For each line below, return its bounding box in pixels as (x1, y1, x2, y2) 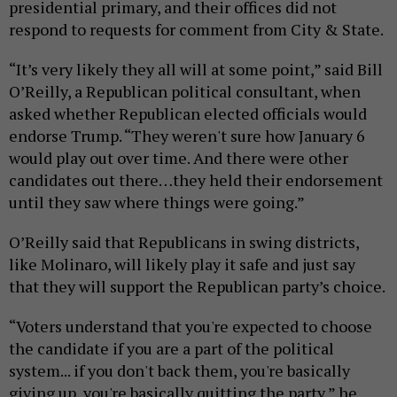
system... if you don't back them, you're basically (9, 360, 350, 382)
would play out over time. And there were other (9, 147, 348, 169)
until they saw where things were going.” (9, 191, 305, 214)
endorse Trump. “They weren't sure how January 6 (9, 125, 365, 147)
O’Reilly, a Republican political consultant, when (9, 81, 361, 103)
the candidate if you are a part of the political (9, 338, 334, 360)
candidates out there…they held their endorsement (9, 169, 383, 191)
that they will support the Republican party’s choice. (9, 276, 388, 298)
